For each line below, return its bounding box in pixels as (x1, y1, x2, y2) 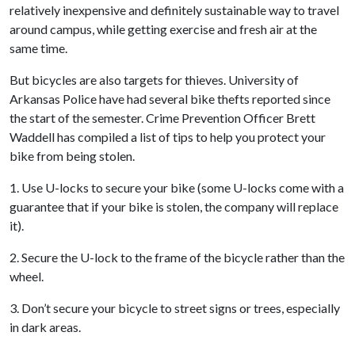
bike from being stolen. (10, 148, 135, 163)
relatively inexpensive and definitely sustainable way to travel (10, 2, 339, 17)
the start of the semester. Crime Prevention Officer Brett (10, 110, 315, 125)
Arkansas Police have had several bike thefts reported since (10, 91, 330, 106)
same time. (10, 40, 67, 55)
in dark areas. (10, 319, 83, 334)
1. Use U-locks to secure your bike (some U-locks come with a (10, 180, 344, 195)
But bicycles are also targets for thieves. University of (10, 72, 299, 87)
